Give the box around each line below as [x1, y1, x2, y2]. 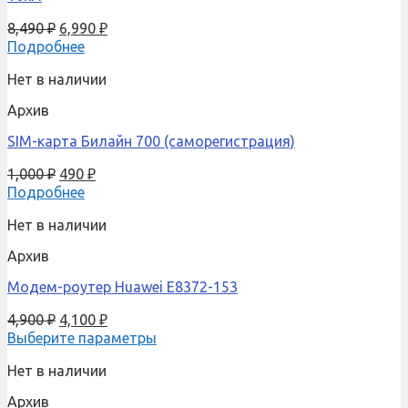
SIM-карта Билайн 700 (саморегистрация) [7, 133, 295, 150]
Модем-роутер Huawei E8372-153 [7, 279, 238, 296]
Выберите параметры [7, 330, 157, 347]
